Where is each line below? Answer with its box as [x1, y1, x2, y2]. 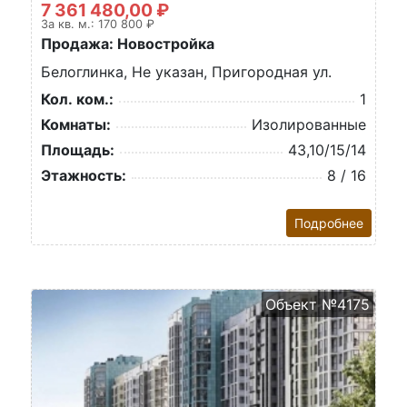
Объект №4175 [265, 295, 370, 313]
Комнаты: [41, 115, 111, 134]
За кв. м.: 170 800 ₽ [41, 17, 154, 31]
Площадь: [41, 141, 114, 159]
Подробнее [294, 215, 363, 231]
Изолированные [252, 115, 366, 134]
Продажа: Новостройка [41, 35, 214, 53]
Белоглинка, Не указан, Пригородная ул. [41, 63, 332, 81]
